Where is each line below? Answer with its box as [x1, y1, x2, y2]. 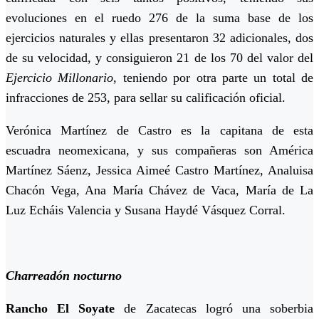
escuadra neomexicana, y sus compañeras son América [6, 143, 313, 158]
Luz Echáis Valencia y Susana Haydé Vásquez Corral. [6, 203, 286, 218]
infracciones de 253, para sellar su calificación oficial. [6, 90, 286, 105]
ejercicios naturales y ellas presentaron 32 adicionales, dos [6, 31, 313, 46]
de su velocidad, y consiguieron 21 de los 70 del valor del [6, 51, 313, 66]
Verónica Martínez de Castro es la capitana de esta [6, 123, 313, 138]
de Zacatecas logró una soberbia [115, 301, 314, 316]
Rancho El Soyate [6, 301, 115, 316]
